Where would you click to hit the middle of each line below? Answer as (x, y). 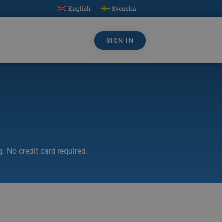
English (80, 9)
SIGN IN (120, 41)
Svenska (124, 9)
